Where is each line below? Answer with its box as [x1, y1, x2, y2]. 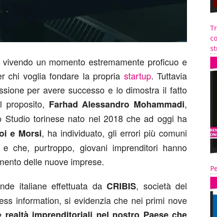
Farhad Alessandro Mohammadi [48, 98, 185, 110]
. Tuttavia [151, 69, 187, 82]
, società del [136, 179, 187, 192]
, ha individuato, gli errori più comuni [42, 126, 187, 139]
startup [124, 69, 151, 82]
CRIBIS [107, 180, 137, 192]
